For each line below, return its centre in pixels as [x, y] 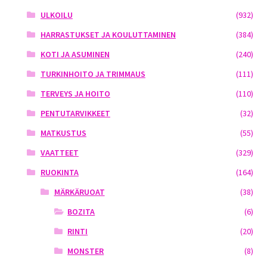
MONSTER [86, 251]
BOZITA [81, 211]
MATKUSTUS [63, 133]
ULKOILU [56, 15]
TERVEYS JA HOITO [75, 93]
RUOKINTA [59, 172]
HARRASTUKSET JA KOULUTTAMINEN [108, 34]
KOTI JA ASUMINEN [75, 54]
